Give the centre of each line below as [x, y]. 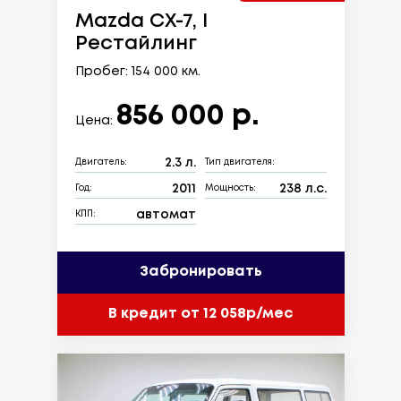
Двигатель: [101, 163]
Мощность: [230, 189]
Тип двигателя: [240, 163]
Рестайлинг [136, 43]
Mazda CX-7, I [141, 21]
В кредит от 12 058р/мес [200, 314]
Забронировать [200, 272]
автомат [166, 214]
